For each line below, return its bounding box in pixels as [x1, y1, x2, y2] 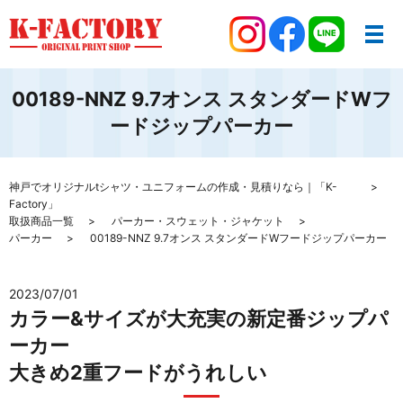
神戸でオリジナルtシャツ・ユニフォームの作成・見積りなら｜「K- [9, 179, 337, 193]
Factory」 [9, 196, 58, 210]
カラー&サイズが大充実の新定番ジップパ [9, 306, 389, 330]
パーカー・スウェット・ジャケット [112, 213, 284, 228]
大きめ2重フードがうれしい [9, 360, 267, 384]
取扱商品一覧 [9, 213, 74, 228]
